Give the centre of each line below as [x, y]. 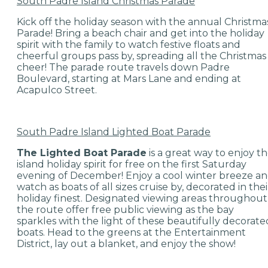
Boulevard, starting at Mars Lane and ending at [129, 78]
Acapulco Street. [57, 90]
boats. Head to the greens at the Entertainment [131, 232]
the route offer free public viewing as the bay [125, 209]
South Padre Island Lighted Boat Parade [114, 132]
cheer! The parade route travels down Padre [123, 67]
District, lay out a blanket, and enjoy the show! [126, 243]
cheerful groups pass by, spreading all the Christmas [141, 56]
